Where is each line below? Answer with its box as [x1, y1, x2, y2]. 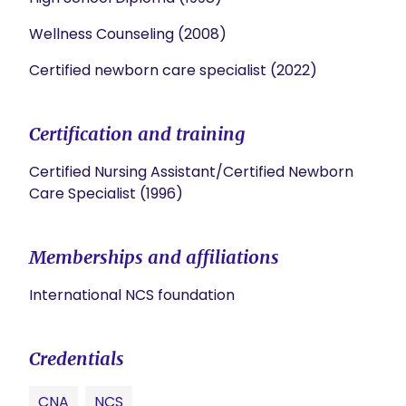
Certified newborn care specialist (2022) [29, 60, 317, 81]
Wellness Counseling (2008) [29, 24, 227, 44]
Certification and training [29, 122, 246, 145]
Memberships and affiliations [29, 246, 279, 268]
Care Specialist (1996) [29, 183, 183, 204]
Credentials [29, 347, 124, 370]
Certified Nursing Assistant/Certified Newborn [29, 161, 353, 182]
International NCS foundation [29, 285, 235, 305]
